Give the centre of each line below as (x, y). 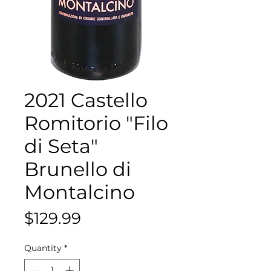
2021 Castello (86, 100)
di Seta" (61, 146)
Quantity (43, 248)
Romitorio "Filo (96, 123)
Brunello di (78, 169)
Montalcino (80, 192)
